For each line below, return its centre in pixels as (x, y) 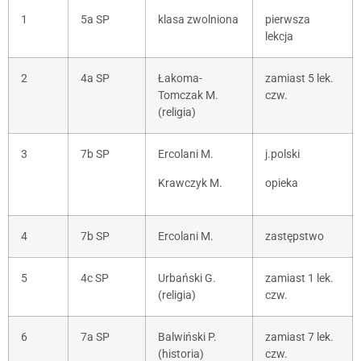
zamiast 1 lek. (299, 279)
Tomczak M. (188, 96)
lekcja (279, 37)
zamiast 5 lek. (299, 79)
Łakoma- (180, 79)
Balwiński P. (187, 338)
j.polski (282, 155)
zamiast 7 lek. (299, 338)
